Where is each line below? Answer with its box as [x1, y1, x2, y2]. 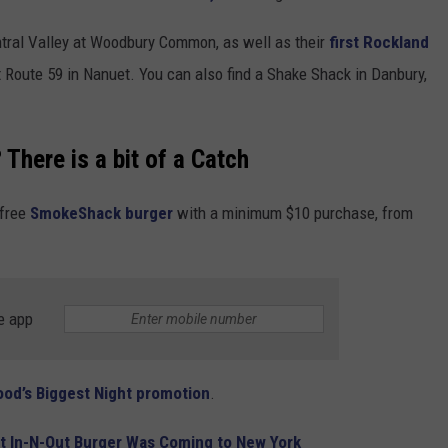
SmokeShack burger [30, 202, 173, 223]
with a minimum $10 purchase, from [173, 202, 413, 223]
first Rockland [329, 32, 429, 53]
